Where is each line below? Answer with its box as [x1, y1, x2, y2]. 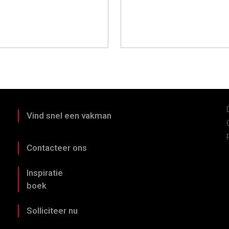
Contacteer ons [26, 143, 87, 153]
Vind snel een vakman [26, 110, 111, 121]
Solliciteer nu [26, 205, 78, 216]
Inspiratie [26, 168, 63, 178]
